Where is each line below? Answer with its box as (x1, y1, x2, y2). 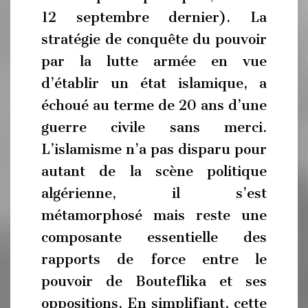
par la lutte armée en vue (41, 53, 267, 69)
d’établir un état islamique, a (41, 75, 267, 91)
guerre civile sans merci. (41, 119, 267, 135)
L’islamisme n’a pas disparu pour (41, 141, 267, 157)
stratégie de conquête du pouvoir (41, 31, 267, 47)
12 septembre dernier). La (41, 9, 267, 25)
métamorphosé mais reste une (41, 207, 267, 223)
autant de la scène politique (41, 163, 267, 179)
